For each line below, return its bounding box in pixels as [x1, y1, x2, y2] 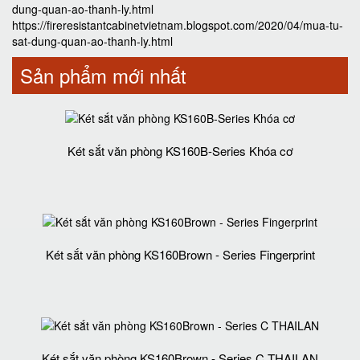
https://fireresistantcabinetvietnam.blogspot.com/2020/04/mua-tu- [12, 17, 343, 34]
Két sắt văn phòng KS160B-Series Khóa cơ [67, 142, 293, 160]
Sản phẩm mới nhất [20, 61, 186, 90]
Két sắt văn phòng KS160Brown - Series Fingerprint [45, 246, 315, 264]
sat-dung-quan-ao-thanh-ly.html [12, 33, 173, 50]
